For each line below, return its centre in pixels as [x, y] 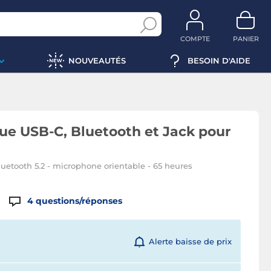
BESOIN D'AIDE [219, 60]
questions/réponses [79, 201]
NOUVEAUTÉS [97, 60]
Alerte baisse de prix [190, 241]
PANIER [246, 39]
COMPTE [195, 39]
